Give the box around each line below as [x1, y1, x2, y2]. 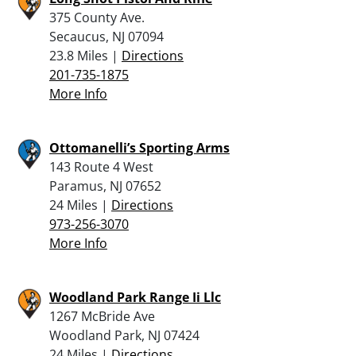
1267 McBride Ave [49, 307, 155, 325]
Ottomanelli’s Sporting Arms [49, 138, 230, 157]
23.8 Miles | [49, 46, 122, 64]
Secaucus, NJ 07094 [49, 27, 164, 45]
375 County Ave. [49, 8, 145, 26]
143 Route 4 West [49, 157, 153, 176]
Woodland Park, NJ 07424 [49, 326, 199, 344]
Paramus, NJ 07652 [49, 176, 161, 195]
